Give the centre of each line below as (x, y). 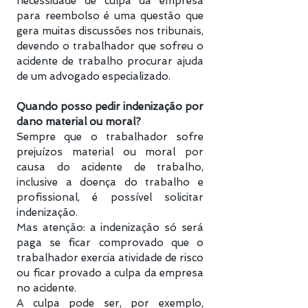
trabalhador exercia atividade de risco (110, 258)
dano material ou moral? (79, 122)
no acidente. (48, 288)
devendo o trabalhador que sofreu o (110, 46)
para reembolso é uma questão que (110, 16)
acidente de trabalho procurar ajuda (110, 61)
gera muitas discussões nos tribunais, (110, 31)
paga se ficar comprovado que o (110, 243)
